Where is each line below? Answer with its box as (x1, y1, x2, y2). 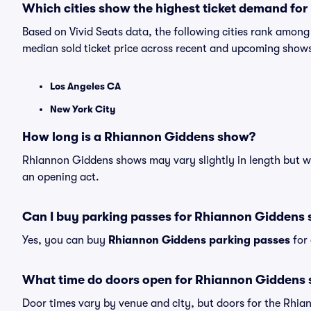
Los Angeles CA (50, 81, 121, 92)
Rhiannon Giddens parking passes (108, 234, 290, 246)
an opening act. (22, 171, 99, 183)
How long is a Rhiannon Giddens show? (22, 130, 255, 144)
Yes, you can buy (22, 234, 108, 246)
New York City (50, 103, 115, 115)
